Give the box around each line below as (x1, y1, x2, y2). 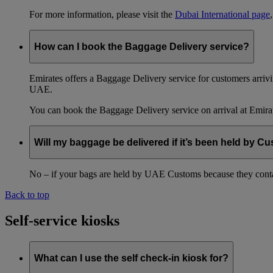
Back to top (5, 190, 49, 200)
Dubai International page (175, 9, 270, 20)
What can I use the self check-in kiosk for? (34, 252, 229, 263)
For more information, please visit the (29, 9, 175, 20)
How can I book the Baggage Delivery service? (34, 41, 249, 52)
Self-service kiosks (5, 213, 119, 229)
